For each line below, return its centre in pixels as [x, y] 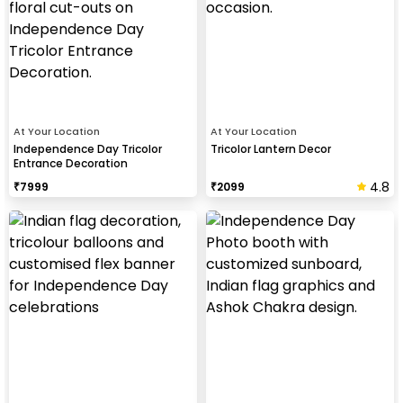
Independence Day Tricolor [88, 148]
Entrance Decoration [71, 163]
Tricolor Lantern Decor [271, 148]
